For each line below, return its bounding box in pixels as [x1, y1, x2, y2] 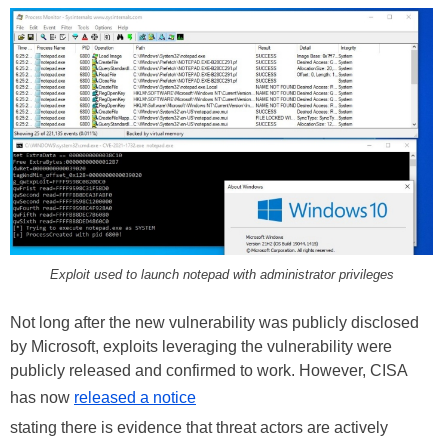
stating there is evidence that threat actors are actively [10, 419, 388, 437]
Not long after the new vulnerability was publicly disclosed [10, 314, 419, 332]
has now [10, 389, 74, 407]
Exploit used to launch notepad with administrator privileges [49, 267, 394, 283]
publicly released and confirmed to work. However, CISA [10, 362, 407, 380]
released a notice [74, 389, 196, 407]
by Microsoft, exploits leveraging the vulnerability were [10, 338, 392, 356]
